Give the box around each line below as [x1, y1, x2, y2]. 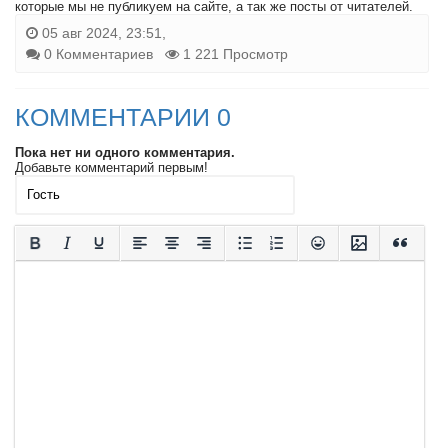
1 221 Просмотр [179, 45, 288, 62]
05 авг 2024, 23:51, [38, 24, 166, 41]
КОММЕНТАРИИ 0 [15, 102, 231, 131]
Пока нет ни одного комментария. [15, 144, 235, 160]
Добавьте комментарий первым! [15, 159, 208, 175]
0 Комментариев [44, 45, 153, 62]
